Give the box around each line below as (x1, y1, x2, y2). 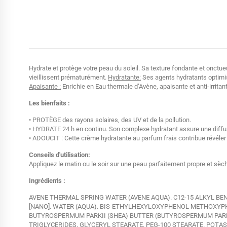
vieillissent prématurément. (29, 73, 108, 82)
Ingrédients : (29, 177, 65, 185)
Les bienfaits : (29, 99, 70, 107)
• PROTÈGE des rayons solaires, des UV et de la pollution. (29, 116, 191, 124)
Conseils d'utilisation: (29, 151, 90, 159)
